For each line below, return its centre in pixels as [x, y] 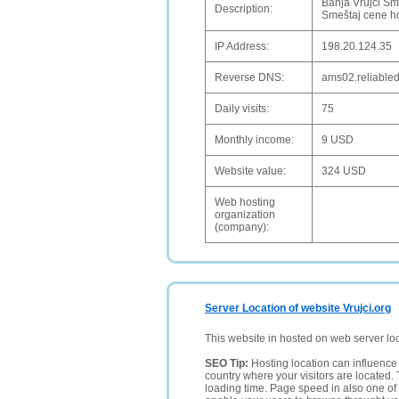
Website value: [250, 171]
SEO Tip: [228, 363]
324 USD [344, 171]
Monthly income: [254, 140]
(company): [242, 227]
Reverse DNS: [249, 77]
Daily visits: [242, 109]
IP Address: [242, 46]
